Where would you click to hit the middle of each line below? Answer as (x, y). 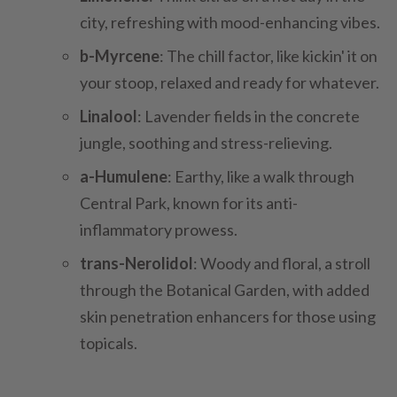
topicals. (109, 343)
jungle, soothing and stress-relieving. (206, 143)
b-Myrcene (120, 56)
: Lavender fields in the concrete (249, 116)
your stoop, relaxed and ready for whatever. (230, 82)
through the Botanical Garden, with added (225, 290)
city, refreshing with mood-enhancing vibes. (230, 22)
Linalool (109, 116)
